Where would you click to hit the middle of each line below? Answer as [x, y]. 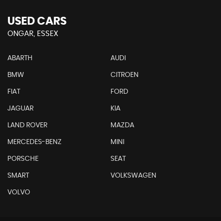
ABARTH [20, 58]
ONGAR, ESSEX [33, 34]
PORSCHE [23, 159]
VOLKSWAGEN [133, 175]
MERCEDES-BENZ [35, 142]
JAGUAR [20, 108]
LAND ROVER [27, 125]
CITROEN [124, 75]
